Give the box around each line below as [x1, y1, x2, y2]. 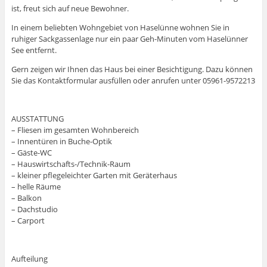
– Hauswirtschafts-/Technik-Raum [11, 158, 131, 169]
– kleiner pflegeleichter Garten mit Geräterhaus [11, 169, 177, 181]
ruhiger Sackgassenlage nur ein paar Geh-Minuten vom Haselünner [11, 33, 248, 44]
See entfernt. [11, 44, 57, 55]
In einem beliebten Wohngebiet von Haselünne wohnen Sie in [11, 21, 229, 33]
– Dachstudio [11, 203, 58, 215]
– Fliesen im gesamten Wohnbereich [11, 124, 139, 135]
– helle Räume [11, 181, 61, 192]
